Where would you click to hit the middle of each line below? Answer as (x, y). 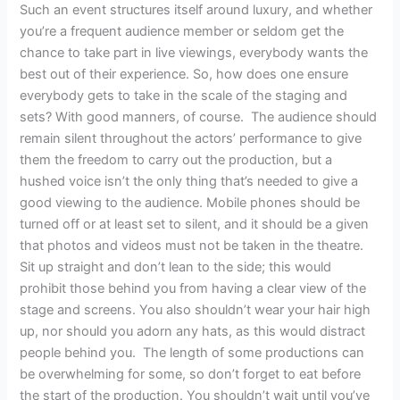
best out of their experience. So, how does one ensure (184, 75)
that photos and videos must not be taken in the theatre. (192, 246)
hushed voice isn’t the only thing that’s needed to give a (189, 182)
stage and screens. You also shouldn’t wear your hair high (196, 310)
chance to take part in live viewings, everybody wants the (194, 53)
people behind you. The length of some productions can (192, 353)
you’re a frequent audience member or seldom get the (182, 32)
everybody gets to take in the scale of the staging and (184, 96)
